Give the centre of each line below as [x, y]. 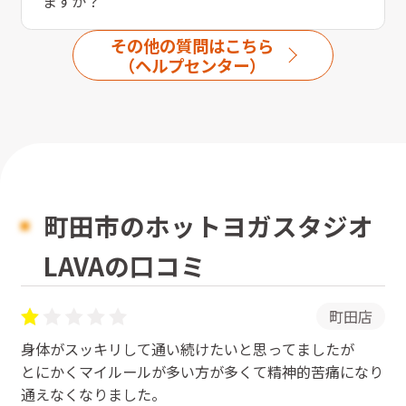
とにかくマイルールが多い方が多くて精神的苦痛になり [202, 372]
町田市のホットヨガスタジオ [209, 225]
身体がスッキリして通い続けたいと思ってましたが [187, 349]
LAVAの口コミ [125, 265]
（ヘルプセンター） [192, 66]
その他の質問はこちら [192, 46]
